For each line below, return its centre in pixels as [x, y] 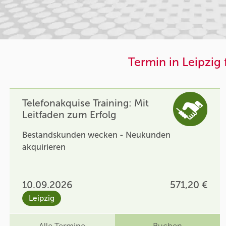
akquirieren [44, 147]
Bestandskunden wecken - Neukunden [97, 135]
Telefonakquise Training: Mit [86, 103]
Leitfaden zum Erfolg [69, 115]
